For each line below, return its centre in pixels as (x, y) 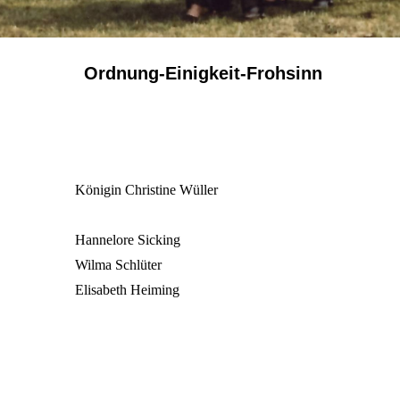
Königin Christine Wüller (146, 190)
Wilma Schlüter (118, 265)
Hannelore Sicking (128, 240)
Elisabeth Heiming (127, 290)
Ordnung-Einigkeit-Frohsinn (203, 73)
